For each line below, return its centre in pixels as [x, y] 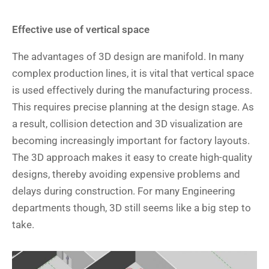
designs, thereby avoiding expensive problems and [126, 174]
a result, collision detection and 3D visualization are [127, 123]
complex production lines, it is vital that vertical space [133, 73]
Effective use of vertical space [81, 29]
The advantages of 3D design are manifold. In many [128, 56]
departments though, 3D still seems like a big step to [131, 207]
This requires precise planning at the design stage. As [133, 107]
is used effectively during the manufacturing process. [132, 90]
